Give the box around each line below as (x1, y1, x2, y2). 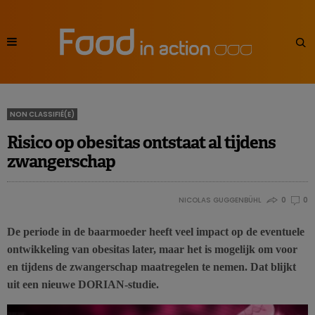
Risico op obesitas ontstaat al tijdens (7, 131, 276, 154)
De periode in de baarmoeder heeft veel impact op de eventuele (7, 226, 304, 238)
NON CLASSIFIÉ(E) (10, 109, 75, 120)
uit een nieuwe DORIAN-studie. (7, 278, 159, 291)
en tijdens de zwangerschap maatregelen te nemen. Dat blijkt (7, 261, 296, 274)
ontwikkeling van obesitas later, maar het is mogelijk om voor (7, 243, 297, 256)
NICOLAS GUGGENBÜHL (178, 195, 262, 206)
